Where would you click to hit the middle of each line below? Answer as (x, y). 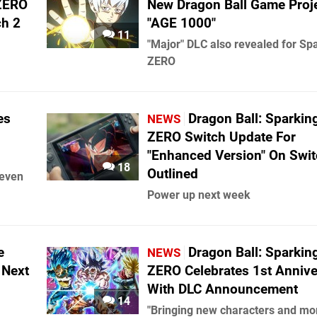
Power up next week (199, 195)
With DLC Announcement (223, 289)
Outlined (173, 174)
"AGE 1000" (181, 23)
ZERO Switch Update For (221, 137)
